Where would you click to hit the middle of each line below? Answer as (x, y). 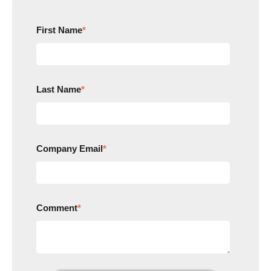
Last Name (59, 89)
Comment (57, 207)
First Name (59, 30)
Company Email (70, 148)
